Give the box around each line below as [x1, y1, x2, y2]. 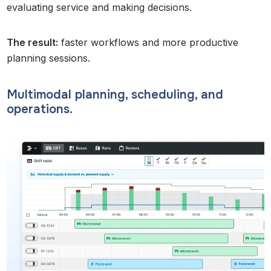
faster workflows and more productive [58, 36, 239, 48]
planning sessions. [7, 51, 91, 64]
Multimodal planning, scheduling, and [7, 87, 224, 102]
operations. [7, 101, 73, 117]
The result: [7, 36, 59, 48]
